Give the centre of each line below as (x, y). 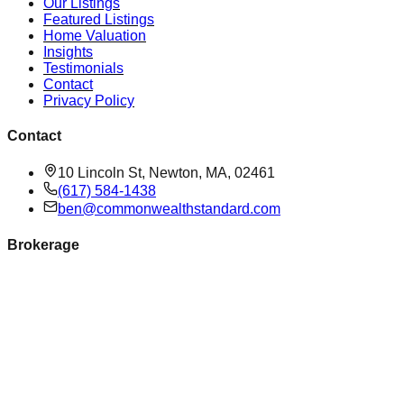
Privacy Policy (89, 100)
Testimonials (83, 68)
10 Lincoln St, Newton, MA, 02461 (166, 173)
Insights (68, 51)
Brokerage (43, 244)
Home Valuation (95, 35)
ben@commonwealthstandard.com (169, 209)
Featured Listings (99, 19)
